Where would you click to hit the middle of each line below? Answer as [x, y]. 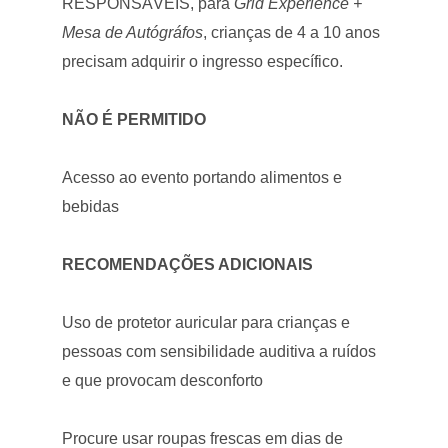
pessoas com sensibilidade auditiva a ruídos [219, 351]
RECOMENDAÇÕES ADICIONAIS [188, 264]
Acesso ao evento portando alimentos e [202, 177]
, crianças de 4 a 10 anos [292, 32]
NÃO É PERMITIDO [134, 119]
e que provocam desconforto [163, 380]
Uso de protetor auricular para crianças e [206, 322]
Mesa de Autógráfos [133, 32]
